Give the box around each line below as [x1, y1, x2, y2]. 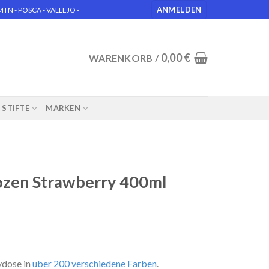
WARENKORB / [88, 52, 161, 64]
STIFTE [2, 103, 29, 113]
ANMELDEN [156, 5, 202, 14]
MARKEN [46, 103, 80, 113]
